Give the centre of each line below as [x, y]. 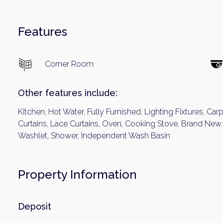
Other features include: [68, 93]
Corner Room [69, 64]
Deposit [35, 206]
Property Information [77, 174]
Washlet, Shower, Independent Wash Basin [94, 136]
